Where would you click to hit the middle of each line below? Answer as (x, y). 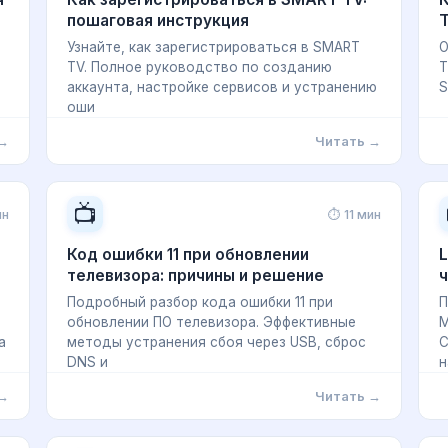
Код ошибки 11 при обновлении (188, 254)
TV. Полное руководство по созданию (199, 67)
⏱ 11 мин (354, 214)
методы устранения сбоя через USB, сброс (216, 342)
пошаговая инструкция (158, 20)
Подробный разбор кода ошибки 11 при (200, 302)
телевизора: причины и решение (195, 275)
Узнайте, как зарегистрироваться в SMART (213, 47)
